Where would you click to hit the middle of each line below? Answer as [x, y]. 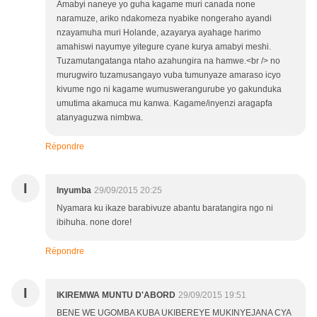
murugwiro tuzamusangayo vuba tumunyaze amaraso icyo [169, 75]
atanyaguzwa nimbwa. [100, 118]
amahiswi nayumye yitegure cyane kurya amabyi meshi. [164, 47]
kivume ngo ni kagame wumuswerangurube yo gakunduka [169, 90]
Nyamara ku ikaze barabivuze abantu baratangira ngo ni [165, 208]
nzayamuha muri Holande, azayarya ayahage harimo [159, 33]
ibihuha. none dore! [94, 223]
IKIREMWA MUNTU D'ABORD [116, 295]
